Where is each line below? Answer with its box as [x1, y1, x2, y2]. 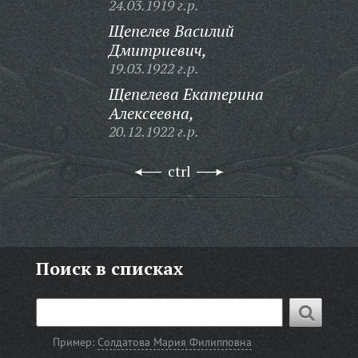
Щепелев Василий [108, 20, 234, 42]
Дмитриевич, [108, 39, 207, 61]
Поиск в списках [35, 257, 183, 280]
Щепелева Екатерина [108, 83, 264, 105]
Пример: [53, 335, 98, 349]
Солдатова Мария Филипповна [97, 335, 253, 349]
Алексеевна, [108, 102, 194, 124]
